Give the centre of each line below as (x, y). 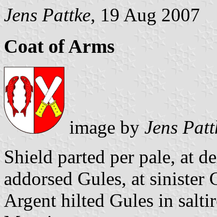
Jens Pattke (47, 15)
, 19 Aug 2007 (145, 15)
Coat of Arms (59, 46)
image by (104, 127)
